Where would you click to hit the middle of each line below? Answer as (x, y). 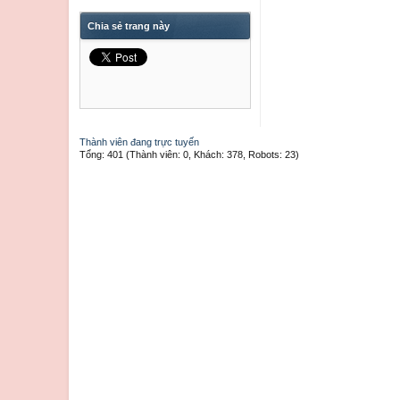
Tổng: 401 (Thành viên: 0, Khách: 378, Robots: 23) (189, 154)
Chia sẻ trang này (129, 26)
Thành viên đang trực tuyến (139, 142)
